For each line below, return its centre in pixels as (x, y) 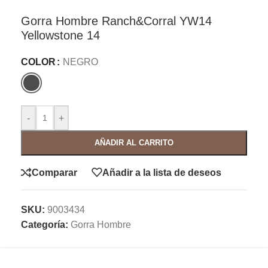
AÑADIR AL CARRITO (134, 143)
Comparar (54, 172)
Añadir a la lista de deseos (162, 172)
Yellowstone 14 (60, 36)
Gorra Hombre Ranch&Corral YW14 (116, 21)
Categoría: (45, 225)
